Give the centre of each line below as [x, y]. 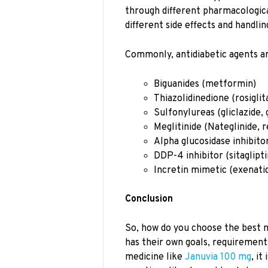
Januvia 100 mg [218, 257]
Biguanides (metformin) [205, 84]
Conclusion [149, 200]
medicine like [155, 257]
